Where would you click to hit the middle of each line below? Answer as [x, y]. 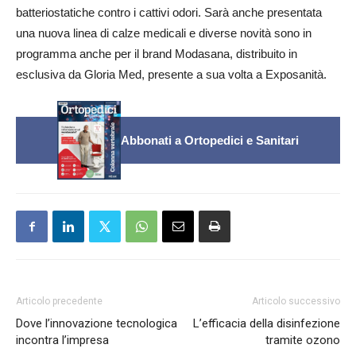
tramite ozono [303, 341]
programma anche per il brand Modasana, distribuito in [157, 54]
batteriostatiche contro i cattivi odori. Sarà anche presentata [169, 13]
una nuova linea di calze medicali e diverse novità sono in [164, 33]
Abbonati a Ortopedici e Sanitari [210, 140]
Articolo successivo [296, 302]
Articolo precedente [59, 302]
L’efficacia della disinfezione [267, 324]
